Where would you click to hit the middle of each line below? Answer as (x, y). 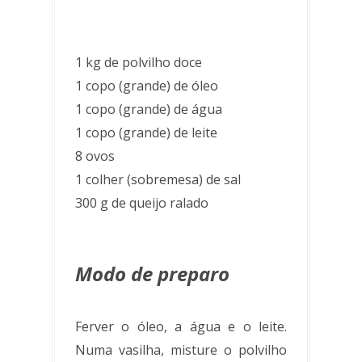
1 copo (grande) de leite (146, 132)
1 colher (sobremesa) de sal (158, 179)
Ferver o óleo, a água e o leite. (181, 326)
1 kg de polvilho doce (139, 62)
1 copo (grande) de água (149, 109)
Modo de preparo (152, 273)
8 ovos (95, 156)
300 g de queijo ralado (142, 202)
